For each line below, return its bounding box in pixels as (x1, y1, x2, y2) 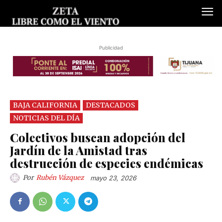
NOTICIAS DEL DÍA (13, 113, 80, 123)
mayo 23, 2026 (90, 174, 136, 182)
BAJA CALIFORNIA (13, 101, 77, 110)
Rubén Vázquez (36, 173, 84, 182)
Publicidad (99, 45, 123, 51)
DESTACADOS (86, 101, 135, 110)
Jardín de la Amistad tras (10, 142, 147, 159)
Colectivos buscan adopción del (10, 129, 185, 146)
